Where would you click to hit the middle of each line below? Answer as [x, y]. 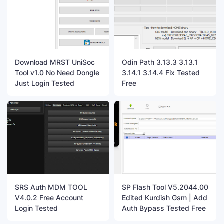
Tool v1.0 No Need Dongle [57, 72]
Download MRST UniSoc [55, 62]
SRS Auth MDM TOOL [51, 187]
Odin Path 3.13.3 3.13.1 [160, 62]
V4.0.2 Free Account [49, 197]
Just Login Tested [45, 83]
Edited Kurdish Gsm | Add [165, 197]
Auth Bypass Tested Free [164, 208]
